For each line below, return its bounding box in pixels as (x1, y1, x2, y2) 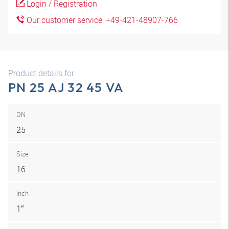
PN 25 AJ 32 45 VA (8, 79, 124, 96)
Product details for (8, 67, 74, 79)
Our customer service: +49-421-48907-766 (25, 14, 178, 26)
